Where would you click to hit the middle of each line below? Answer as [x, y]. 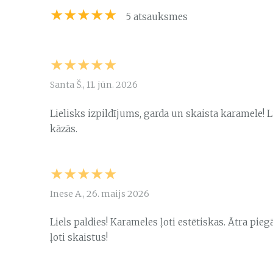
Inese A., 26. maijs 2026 [100, 193]
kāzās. [64, 129]
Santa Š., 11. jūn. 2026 [94, 84]
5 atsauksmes [157, 16]
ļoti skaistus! [79, 238]
